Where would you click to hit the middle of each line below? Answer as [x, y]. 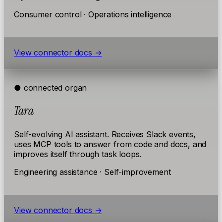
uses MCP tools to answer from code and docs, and [110, 144]
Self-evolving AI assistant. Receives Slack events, [105, 134]
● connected [38, 87]
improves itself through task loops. [78, 154]
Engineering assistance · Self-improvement [92, 172]
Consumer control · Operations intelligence [93, 14]
